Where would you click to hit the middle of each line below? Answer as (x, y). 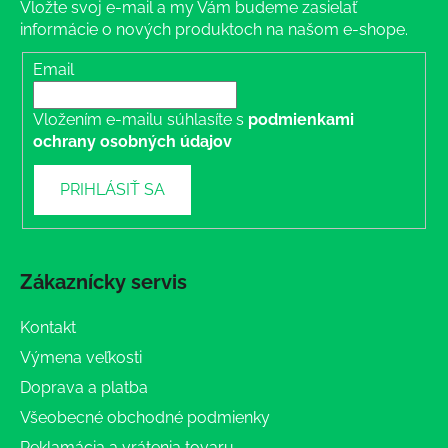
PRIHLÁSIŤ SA (112, 189)
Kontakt (48, 327)
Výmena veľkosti (81, 357)
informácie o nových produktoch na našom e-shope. (214, 30)
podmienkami (301, 119)
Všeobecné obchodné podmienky (145, 417)
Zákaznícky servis (103, 281)
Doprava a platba (84, 387)
